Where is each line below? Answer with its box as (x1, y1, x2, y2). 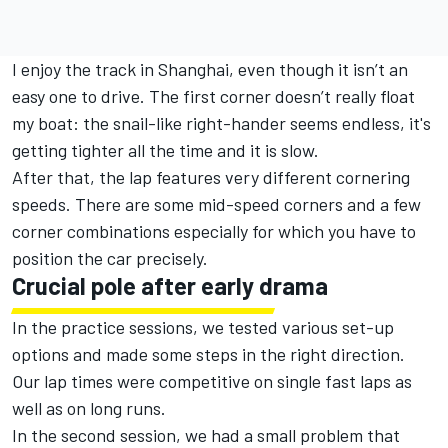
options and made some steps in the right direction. (12, 343, 405, 366)
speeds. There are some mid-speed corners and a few (12, 193, 421, 216)
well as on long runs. (12, 397, 166, 420)
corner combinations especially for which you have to (12, 220, 416, 243)
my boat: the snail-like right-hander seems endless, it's (12, 112, 431, 135)
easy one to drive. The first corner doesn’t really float (12, 85, 415, 108)
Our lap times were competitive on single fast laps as (12, 370, 412, 393)
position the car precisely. (12, 247, 208, 270)
